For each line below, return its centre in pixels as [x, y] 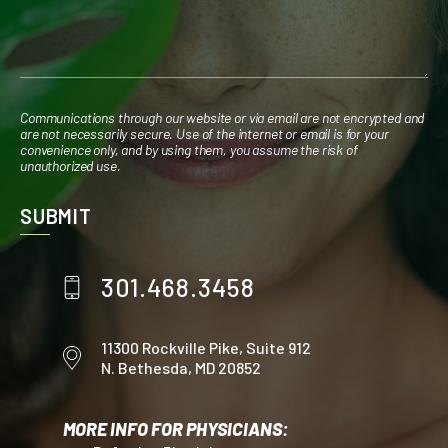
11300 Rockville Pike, [173, 348]
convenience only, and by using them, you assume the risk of [189, 150]
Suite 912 [278, 348]
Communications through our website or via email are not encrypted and [222, 118]
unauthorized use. [70, 166]
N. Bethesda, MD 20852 [180, 368]
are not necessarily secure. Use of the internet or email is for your [204, 134]
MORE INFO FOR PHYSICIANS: [175, 429]
